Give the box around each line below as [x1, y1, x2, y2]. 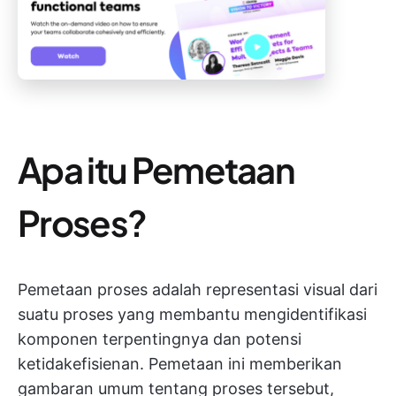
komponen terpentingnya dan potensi [18, 330, 301, 349]
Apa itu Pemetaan [18, 147, 295, 193]
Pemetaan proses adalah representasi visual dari [18, 280, 377, 300]
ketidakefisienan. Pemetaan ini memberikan [18, 354, 342, 374]
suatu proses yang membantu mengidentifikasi [18, 305, 367, 324]
